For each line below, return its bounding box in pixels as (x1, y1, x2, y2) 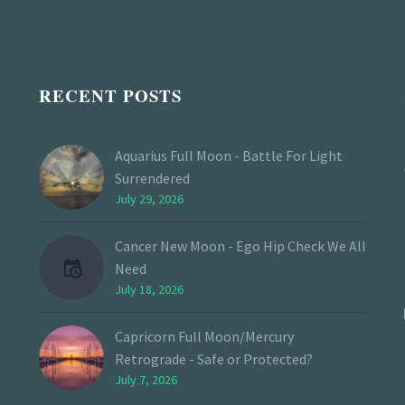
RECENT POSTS (39, 83, 184, 108)
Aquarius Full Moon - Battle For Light (115, 146, 343, 165)
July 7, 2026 (115, 372, 177, 389)
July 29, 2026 (115, 191, 184, 208)
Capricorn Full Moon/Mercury (115, 327, 294, 346)
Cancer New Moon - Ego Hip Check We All (115, 237, 366, 256)
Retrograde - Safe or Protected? (115, 350, 313, 369)
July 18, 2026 (115, 281, 184, 298)
